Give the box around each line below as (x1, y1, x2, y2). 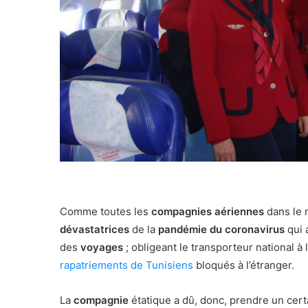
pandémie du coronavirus (155, 222, 285, 236)
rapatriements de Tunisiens (60, 258, 193, 272)
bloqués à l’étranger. (193, 258, 294, 272)
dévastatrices (60, 222, 129, 236)
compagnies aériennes (151, 204, 264, 218)
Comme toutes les (60, 204, 151, 218)
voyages (80, 240, 126, 254)
